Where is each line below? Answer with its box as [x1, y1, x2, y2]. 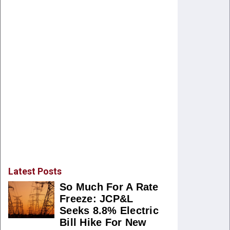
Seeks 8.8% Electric [60, 205, 159, 216]
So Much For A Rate [60, 181, 159, 193]
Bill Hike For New [60, 217, 147, 228]
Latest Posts [8, 166, 62, 177]
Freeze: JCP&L [60, 193, 133, 204]
